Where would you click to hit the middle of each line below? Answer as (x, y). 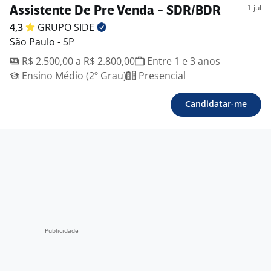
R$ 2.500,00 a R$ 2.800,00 (77, 61)
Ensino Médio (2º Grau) (73, 76)
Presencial (161, 76)
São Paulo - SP (42, 42)
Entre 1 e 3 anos (182, 61)
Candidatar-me (216, 104)
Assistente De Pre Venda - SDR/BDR (115, 11)
